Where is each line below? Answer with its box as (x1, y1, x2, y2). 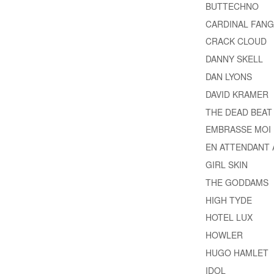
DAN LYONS (205, 70, 252, 83)
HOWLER (205, 229, 243, 242)
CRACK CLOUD (205, 35, 267, 48)
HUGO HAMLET (205, 246, 268, 259)
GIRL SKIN (205, 158, 248, 171)
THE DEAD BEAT (205, 105, 272, 118)
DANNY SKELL (205, 53, 263, 65)
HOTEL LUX (205, 211, 253, 224)
